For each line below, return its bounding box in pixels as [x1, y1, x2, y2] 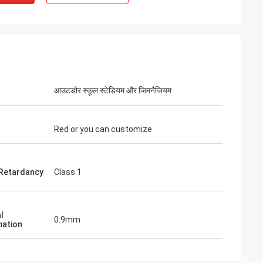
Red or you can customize [54, 124, 152, 134]
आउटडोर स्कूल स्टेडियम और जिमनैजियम [54, 86, 171, 95]
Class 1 [54, 167, 82, 177]
